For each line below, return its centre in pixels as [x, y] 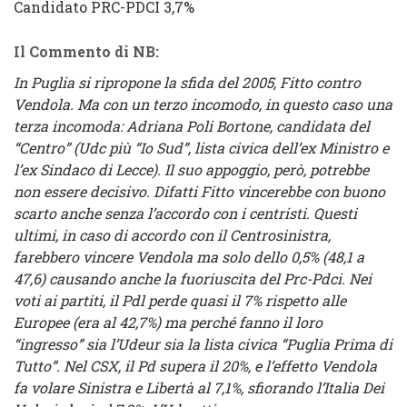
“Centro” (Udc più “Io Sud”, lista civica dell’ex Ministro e [201, 148]
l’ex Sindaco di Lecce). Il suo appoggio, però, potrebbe [191, 169]
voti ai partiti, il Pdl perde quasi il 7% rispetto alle [180, 300]
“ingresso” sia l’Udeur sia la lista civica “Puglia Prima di [203, 344]
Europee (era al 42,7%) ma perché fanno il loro [168, 322]
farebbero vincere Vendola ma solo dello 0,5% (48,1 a [189, 257]
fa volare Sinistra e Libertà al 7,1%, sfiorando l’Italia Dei [199, 387]
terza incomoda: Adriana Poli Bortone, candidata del [192, 126]
